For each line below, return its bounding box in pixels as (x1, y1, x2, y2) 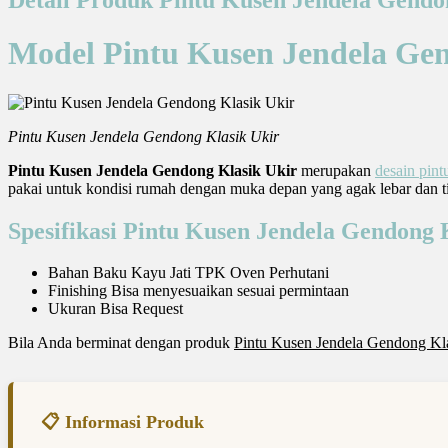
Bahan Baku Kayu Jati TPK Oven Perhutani (48, 264, 329, 282)
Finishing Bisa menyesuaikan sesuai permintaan (48, 282, 349, 300)
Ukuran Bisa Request (48, 300, 183, 318)
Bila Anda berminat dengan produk (8, 334, 234, 352)
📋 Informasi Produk (41, 412, 204, 433)
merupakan (297, 161, 375, 179)
